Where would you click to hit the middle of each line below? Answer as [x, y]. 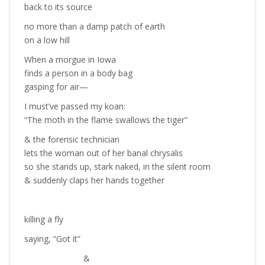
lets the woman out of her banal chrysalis [104, 153]
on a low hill [47, 40]
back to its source [58, 7]
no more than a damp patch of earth [95, 26]
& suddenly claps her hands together [94, 180]
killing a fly [44, 219]
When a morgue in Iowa [70, 59]
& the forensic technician [72, 139]
